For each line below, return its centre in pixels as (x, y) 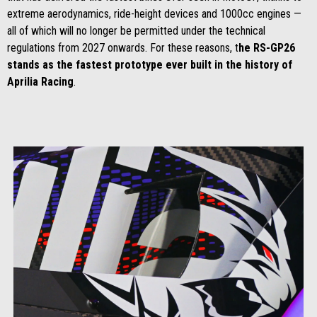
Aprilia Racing (40, 82)
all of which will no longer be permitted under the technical (136, 31)
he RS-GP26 (267, 48)
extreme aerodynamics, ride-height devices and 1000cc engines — (154, 14)
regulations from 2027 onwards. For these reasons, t (123, 48)
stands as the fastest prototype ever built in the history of (150, 65)
